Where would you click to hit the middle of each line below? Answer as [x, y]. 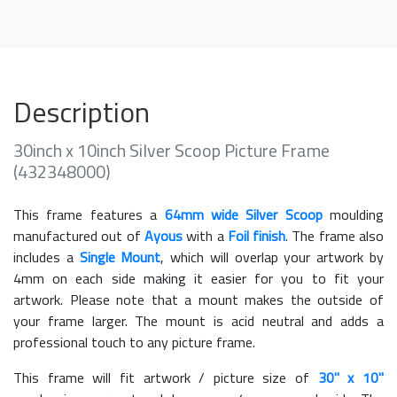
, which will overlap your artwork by [272, 257]
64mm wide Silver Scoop [243, 214]
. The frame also [335, 235]
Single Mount [120, 257]
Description [82, 111]
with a [205, 235]
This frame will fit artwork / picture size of [166, 377]
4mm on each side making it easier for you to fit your [198, 278]
